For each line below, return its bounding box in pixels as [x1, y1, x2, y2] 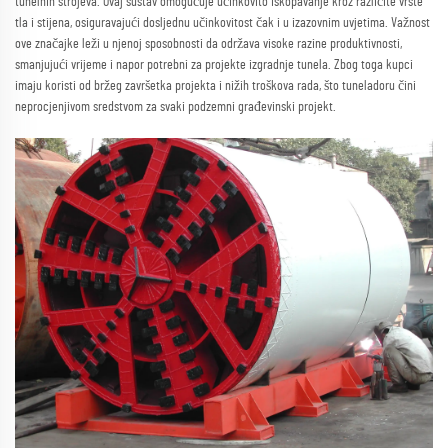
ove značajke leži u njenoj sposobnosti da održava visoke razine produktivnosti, [15, 36, 402, 51]
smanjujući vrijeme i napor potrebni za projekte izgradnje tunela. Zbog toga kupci [15, 57, 413, 72]
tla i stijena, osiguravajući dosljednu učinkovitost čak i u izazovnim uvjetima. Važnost [15, 15, 430, 30]
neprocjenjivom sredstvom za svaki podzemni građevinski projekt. [15, 99, 336, 114]
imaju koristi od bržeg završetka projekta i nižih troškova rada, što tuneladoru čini [15, 78, 416, 93]
